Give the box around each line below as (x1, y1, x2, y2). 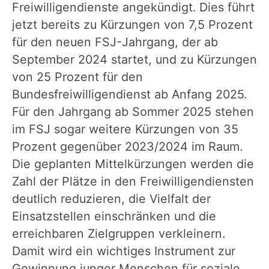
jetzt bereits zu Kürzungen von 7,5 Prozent (12, 17, 253, 32)
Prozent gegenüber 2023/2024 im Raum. (12, 139, 243, 154)
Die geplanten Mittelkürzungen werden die (12, 157, 254, 172)
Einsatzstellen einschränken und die (12, 209, 216, 224)
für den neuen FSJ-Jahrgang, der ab (12, 35, 218, 50)
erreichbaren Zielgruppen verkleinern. (12, 226, 225, 241)
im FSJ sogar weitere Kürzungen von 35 (12, 122, 238, 137)
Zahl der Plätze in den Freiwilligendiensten (12, 174, 254, 189)
